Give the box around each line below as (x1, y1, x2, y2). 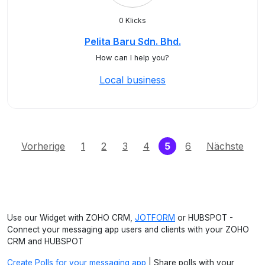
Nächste (206, 140, 244, 152)
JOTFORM (135, 213, 175, 222)
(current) (170, 140, 214, 151)
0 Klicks (119, 16, 146, 25)
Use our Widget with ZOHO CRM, (7, 213, 135, 222)
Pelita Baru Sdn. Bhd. (84, 35, 181, 47)
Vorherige (21, 140, 66, 152)
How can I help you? (96, 53, 169, 62)
